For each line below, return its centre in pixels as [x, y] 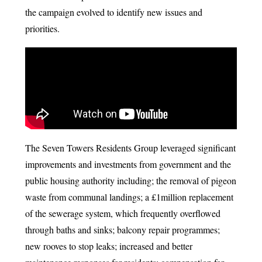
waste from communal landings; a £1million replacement [129, 197]
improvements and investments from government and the [128, 164]
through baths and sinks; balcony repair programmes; [122, 230]
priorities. [42, 28]
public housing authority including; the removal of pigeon [130, 180]
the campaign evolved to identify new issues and [113, 12]
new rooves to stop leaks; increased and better [108, 246]
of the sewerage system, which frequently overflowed [123, 213]
